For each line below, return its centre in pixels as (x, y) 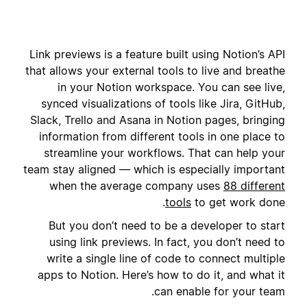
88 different (254, 185)
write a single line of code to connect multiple (166, 259)
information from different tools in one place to (162, 136)
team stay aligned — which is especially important (154, 169)
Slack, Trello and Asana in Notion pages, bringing (158, 120)
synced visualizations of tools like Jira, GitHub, (163, 103)
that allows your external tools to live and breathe (155, 70)
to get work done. (238, 202)
